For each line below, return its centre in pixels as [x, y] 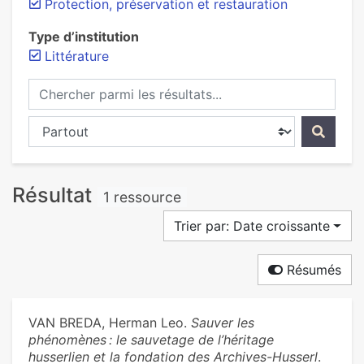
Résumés [312, 270]
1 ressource [143, 197]
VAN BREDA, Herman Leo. [110, 323]
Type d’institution [84, 37]
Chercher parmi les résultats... [119, 88]
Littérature [77, 56]
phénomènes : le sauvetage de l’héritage [151, 340]
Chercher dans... [77, 125]
